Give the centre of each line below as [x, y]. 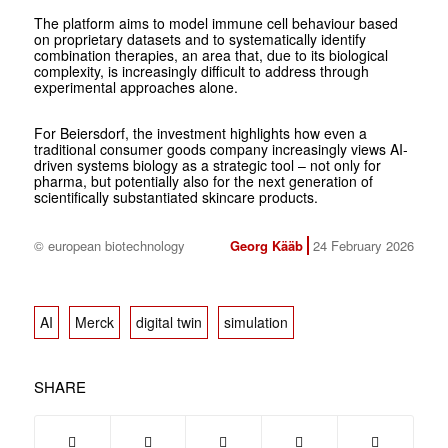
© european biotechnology [109, 246]
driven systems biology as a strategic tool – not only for [207, 165]
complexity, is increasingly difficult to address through [201, 71]
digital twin [168, 322]
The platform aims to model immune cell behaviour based [215, 23]
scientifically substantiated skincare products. [175, 197]
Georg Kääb [266, 246]
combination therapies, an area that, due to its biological [210, 55]
